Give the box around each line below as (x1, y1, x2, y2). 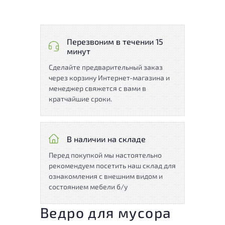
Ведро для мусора (40, 203, 172, 221)
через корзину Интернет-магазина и (49, 73, 170, 82)
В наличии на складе (67, 134, 146, 144)
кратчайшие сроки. (49, 94, 112, 103)
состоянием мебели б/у (49, 182, 128, 191)
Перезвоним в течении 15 (67, 36, 163, 46)
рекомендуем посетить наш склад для (49, 161, 176, 170)
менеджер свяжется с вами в (49, 83, 146, 92)
